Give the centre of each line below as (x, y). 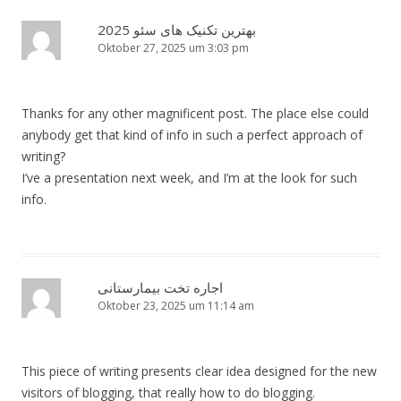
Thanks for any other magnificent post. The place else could (195, 114)
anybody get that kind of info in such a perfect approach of (192, 135)
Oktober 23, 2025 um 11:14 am (176, 306)
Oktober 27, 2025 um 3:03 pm (173, 48)
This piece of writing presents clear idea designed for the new (199, 371)
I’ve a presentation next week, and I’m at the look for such (189, 178)
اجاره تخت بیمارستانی (160, 288)
